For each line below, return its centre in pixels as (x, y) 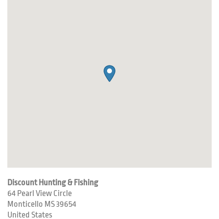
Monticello (26, 204)
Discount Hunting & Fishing (53, 183)
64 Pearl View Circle (40, 193)
